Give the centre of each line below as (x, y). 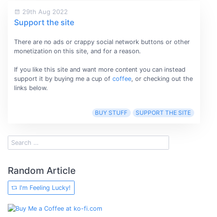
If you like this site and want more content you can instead (100, 70)
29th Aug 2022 (44, 11)
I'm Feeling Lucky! (44, 188)
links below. (31, 88)
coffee (122, 79)
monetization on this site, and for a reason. (77, 51)
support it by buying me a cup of (63, 79)
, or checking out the (162, 79)
